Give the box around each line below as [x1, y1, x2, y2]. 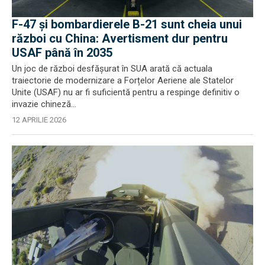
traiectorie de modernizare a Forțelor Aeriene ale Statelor [12, 75, 234, 86]
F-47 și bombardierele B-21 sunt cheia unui [12, 17, 242, 31]
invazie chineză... [12, 99, 76, 109]
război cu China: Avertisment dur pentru [12, 31, 228, 46]
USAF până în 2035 [12, 46, 112, 60]
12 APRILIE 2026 [12, 115, 66, 124]
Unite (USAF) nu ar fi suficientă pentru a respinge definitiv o [12, 87, 240, 98]
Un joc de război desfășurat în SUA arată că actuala [12, 63, 212, 74]
